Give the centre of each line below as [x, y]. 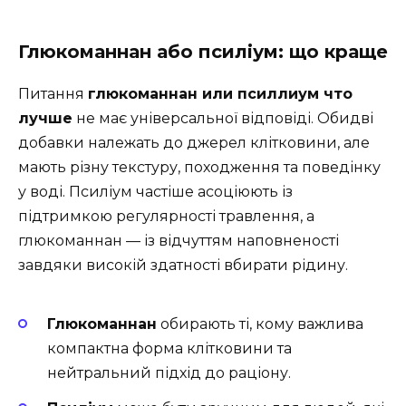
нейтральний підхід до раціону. [169, 373]
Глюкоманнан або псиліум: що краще [203, 52]
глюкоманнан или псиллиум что [220, 94]
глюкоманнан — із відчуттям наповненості [179, 241]
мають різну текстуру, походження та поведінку [199, 168]
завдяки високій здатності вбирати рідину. [183, 266]
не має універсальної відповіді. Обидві [223, 119]
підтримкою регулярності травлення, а [166, 217]
